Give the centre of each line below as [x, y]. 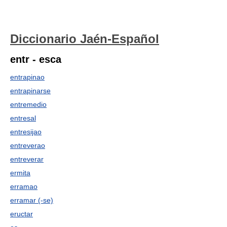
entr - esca [36, 59]
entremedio [28, 104]
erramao [24, 186]
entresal [23, 118]
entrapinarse [30, 91]
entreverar [27, 159]
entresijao [26, 132]
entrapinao [27, 77]
